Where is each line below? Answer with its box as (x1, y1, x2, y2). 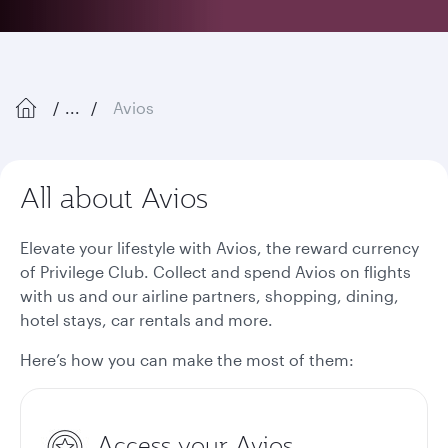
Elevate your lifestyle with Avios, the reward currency (20, 238, 419, 257)
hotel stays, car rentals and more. (20, 310, 273, 329)
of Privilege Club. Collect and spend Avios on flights (20, 262, 411, 281)
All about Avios (20, 179, 208, 216)
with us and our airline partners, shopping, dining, (20, 286, 399, 305)
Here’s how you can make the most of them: (20, 350, 354, 369)
